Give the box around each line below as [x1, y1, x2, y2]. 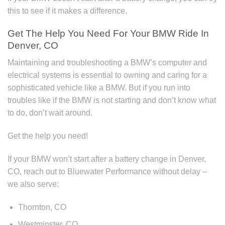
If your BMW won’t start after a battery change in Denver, [8, 154, 206, 163]
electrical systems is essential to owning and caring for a [8, 71, 207, 80]
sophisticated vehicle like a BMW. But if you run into [8, 83, 190, 92]
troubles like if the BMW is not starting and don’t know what [8, 96, 216, 105]
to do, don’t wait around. [8, 108, 92, 118]
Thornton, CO [18, 202, 66, 211]
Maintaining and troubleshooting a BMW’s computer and [8, 58, 207, 67]
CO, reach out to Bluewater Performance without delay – [8, 167, 207, 176]
